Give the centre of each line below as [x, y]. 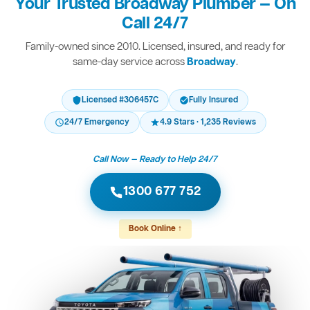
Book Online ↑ [155, 229]
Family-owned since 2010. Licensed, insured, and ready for [155, 47]
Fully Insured [213, 101]
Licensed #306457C [120, 101]
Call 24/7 [155, 24]
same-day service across [129, 63]
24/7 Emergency [97, 123]
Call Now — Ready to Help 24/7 [155, 160]
